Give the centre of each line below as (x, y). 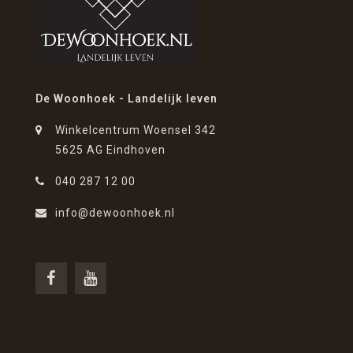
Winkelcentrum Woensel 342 (136, 130)
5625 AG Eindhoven (110, 150)
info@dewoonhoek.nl (115, 213)
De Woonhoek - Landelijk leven (126, 99)
